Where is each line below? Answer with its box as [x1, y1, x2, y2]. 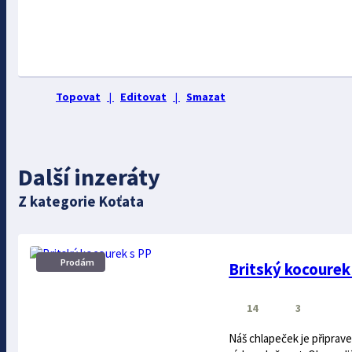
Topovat [56, 89, 101, 104]
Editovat [120, 89, 167, 104]
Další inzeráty [18, 162, 160, 192]
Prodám [60, 256, 95, 269]
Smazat [186, 89, 225, 104]
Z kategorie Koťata [18, 192, 144, 211]
